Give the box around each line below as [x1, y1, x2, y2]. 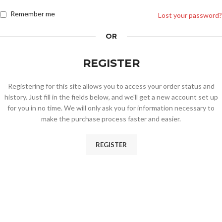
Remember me [10, 9, 55, 18]
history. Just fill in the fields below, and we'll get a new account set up [4, 93, 218, 101]
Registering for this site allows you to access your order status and [7, 82, 215, 90]
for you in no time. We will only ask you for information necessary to [7, 104, 215, 112]
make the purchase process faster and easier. [41, 114, 181, 123]
